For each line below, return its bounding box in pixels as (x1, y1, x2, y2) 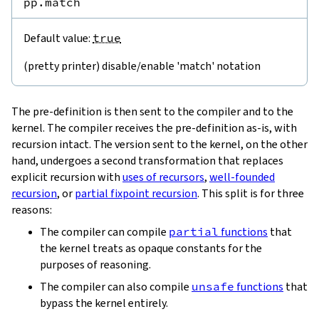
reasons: (11, 202, 52, 218)
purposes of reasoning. (40, 257, 151, 273)
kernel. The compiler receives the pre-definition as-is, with (11, 120, 297, 136)
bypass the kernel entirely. (40, 296, 168, 311)
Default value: (23, 31, 93, 46)
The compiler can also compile (40, 279, 192, 295)
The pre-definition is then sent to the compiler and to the (11, 104, 293, 120)
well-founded (209, 169, 275, 185)
